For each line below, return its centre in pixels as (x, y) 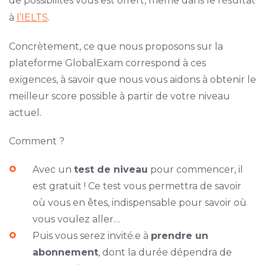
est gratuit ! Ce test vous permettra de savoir (137, 186)
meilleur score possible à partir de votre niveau (119, 96)
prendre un (179, 236)
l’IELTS (32, 17)
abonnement (65, 252)
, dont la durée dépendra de (165, 252)
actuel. (25, 113)
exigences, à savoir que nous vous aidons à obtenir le (132, 80)
